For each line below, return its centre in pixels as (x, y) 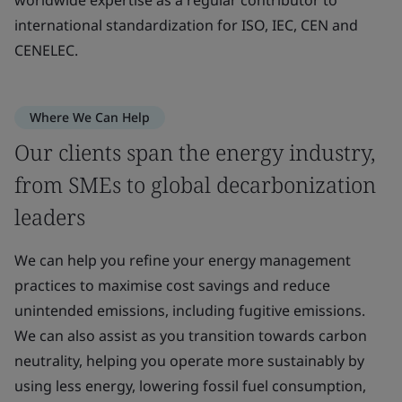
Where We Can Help (90, 117)
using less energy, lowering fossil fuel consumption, (190, 385)
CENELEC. (46, 50)
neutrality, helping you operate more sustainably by (189, 360)
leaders (50, 216)
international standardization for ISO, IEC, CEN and (186, 25)
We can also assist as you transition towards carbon (191, 335)
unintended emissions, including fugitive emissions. (190, 310)
